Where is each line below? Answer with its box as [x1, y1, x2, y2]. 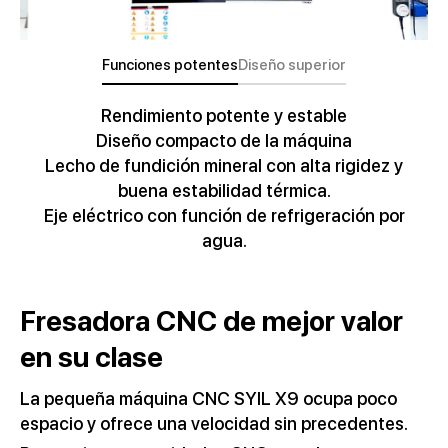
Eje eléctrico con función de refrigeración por [43, 205, 405, 227]
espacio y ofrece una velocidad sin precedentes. [20, 413, 408, 435]
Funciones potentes [102, 56, 238, 75]
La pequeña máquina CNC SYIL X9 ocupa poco [20, 388, 397, 410]
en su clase [20, 340, 163, 375]
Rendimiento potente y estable [101, 105, 347, 127]
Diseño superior [238, 56, 346, 75]
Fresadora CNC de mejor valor [20, 304, 403, 339]
